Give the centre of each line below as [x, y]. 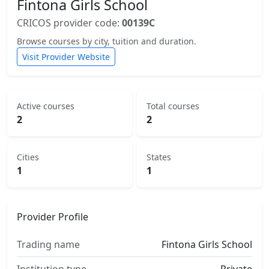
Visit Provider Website [66, 57]
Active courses [46, 106]
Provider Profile [53, 217]
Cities [28, 157]
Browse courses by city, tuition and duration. [107, 41]
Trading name [48, 244]
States [159, 157]
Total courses [173, 106]
